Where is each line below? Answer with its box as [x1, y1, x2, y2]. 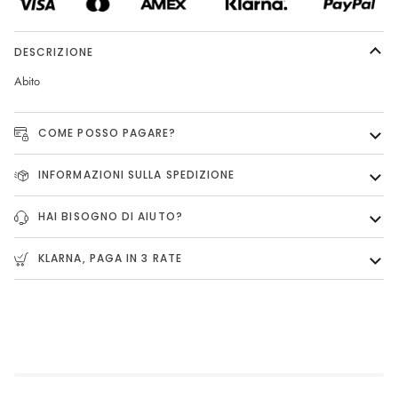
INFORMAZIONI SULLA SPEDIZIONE [35, 166, 235, 182]
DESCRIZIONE [14, 44, 93, 60]
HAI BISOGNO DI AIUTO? [35, 208, 183, 224]
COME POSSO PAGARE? [35, 124, 177, 140]
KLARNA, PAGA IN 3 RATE [35, 250, 182, 266]
